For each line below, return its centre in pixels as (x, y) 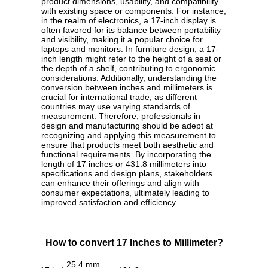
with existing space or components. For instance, (134, 11)
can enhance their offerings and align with (120, 183)
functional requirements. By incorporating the (126, 155)
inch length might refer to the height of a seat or (131, 59)
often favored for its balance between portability (131, 30)
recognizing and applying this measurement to (129, 135)
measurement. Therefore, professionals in (121, 116)
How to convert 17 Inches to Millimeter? (134, 243)
